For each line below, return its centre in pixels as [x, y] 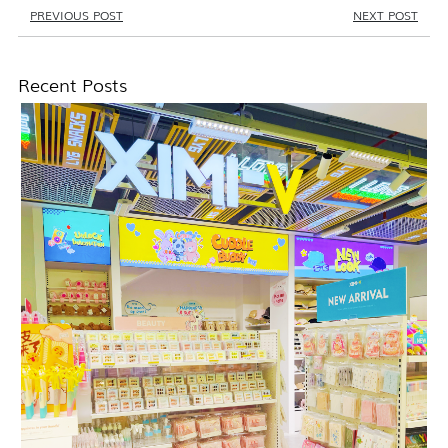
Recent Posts [72, 83]
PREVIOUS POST [76, 14]
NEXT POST [385, 14]
